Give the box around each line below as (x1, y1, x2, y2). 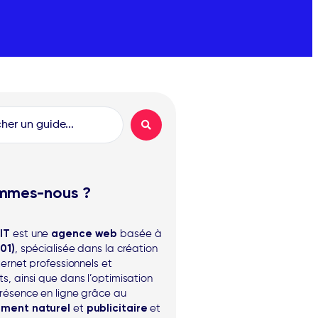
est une (13, 229, 52, 239)
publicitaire (86, 303, 148, 314)
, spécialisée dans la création (14, 243, 158, 254)
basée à (120, 229, 162, 239)
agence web (51, 229, 121, 239)
